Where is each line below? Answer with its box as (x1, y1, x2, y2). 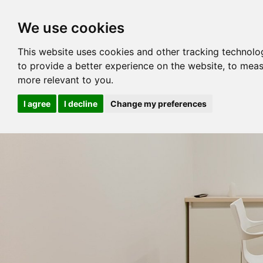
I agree (23, 98, 50, 109)
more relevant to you (18, 74, 111, 86)
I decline (63, 98, 97, 109)
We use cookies (18, 19, 124, 36)
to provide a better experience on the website (18, 60, 222, 72)
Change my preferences (110, 98, 207, 109)
